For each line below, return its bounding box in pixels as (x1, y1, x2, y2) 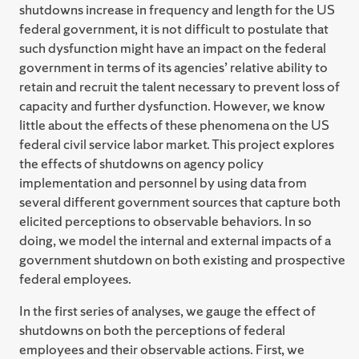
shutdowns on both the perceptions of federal (19, 320, 285, 339)
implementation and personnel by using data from (19, 172, 307, 192)
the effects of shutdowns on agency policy (19, 153, 264, 172)
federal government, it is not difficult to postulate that (19, 18, 329, 38)
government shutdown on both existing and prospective (19, 249, 345, 268)
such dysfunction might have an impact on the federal (19, 38, 326, 57)
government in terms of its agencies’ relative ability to (19, 57, 328, 76)
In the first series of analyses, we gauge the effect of (19, 301, 316, 320)
